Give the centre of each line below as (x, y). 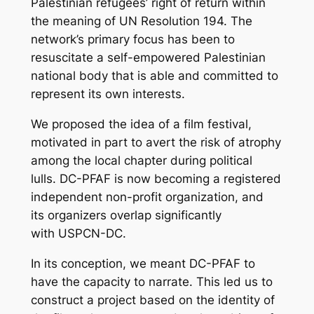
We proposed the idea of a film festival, (141, 124)
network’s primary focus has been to (132, 40)
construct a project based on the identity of (152, 300)
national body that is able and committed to (154, 76)
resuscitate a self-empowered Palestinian (148, 58)
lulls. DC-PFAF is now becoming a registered (156, 178)
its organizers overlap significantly (126, 215)
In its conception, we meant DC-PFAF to (143, 263)
